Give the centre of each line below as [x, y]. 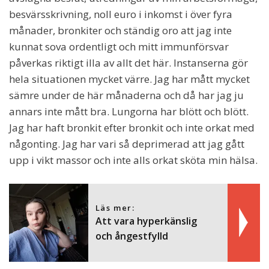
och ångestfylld [131, 236]
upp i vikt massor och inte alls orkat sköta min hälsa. [133, 160]
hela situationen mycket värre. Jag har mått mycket [129, 79]
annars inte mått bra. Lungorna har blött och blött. [129, 112]
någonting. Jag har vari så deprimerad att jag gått [127, 144]
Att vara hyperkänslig [146, 221]
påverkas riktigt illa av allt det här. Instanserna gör [128, 63]
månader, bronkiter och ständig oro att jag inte [120, 31]
